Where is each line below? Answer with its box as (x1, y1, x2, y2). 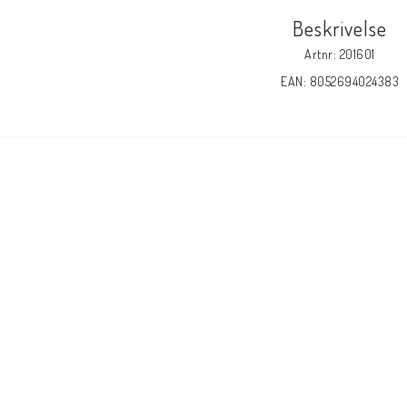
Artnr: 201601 (304, 46, 375, 63)
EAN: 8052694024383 (281, 74, 399, 90)
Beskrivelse (293, 15, 387, 42)
